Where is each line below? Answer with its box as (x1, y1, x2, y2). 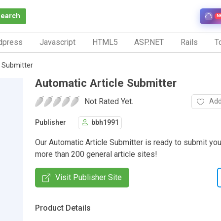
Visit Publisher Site (55, 172, 122, 182)
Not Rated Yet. (84, 96, 133, 106)
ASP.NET (134, 37, 164, 47)
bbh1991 (91, 118, 119, 127)
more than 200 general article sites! (35, 149, 157, 159)
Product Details (35, 203, 91, 213)
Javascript (39, 37, 75, 47)
